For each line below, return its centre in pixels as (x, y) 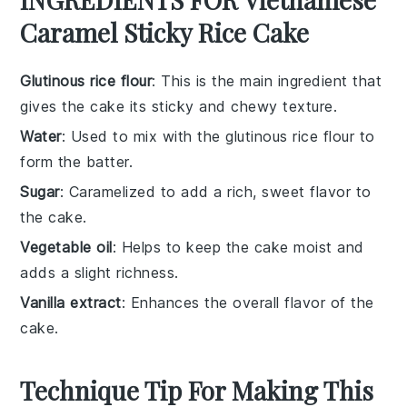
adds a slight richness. (99, 273)
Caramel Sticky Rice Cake (165, 32)
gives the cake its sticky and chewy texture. (179, 106)
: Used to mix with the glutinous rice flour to (218, 136)
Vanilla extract (71, 303)
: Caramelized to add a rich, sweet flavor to (215, 192)
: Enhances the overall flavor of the (248, 303)
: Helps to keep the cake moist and (238, 247)
